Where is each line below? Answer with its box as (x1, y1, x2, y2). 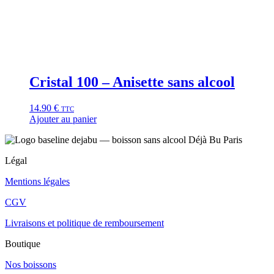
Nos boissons (5, 259, 56, 270)
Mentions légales (5, 176, 70, 187)
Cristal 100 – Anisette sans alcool (29, 74, 235, 91)
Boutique (5, 239, 40, 250)
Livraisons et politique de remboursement (5, 218, 164, 229)
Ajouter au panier (29, 114, 97, 125)
